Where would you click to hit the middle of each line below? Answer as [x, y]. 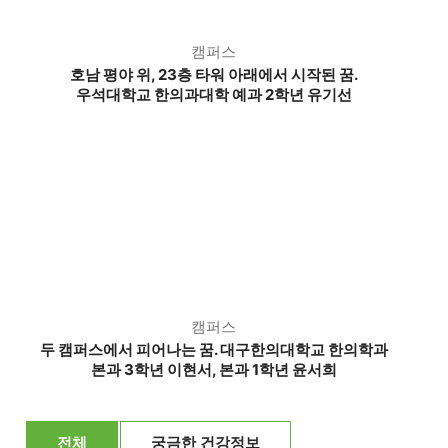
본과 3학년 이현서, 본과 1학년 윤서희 [214, 369]
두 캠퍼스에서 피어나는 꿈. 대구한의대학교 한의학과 [214, 349]
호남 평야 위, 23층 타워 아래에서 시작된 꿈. [214, 74]
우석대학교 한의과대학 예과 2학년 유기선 [214, 94]
